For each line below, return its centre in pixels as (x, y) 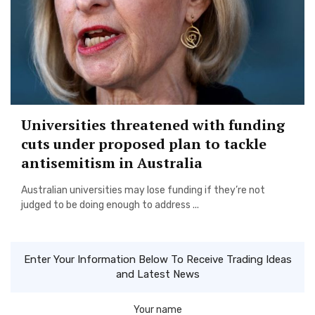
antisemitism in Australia (112, 162)
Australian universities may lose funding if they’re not (143, 190)
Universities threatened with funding (153, 124)
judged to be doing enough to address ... (110, 205)
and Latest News (157, 274)
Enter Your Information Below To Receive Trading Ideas (157, 259)
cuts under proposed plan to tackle (144, 143)
